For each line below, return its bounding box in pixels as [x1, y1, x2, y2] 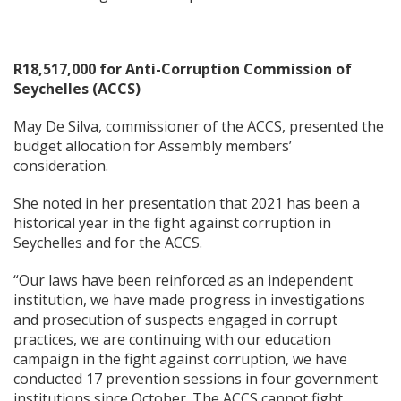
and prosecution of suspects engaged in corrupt [13, 310, 337, 329]
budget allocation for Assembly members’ [13, 136, 292, 156]
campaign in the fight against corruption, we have [13, 349, 347, 369]
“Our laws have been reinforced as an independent [13, 270, 353, 290]
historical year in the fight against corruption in [13, 213, 331, 233]
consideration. [13, 156, 108, 175]
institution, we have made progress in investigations [13, 290, 365, 310]
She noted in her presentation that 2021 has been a [13, 193, 360, 213]
